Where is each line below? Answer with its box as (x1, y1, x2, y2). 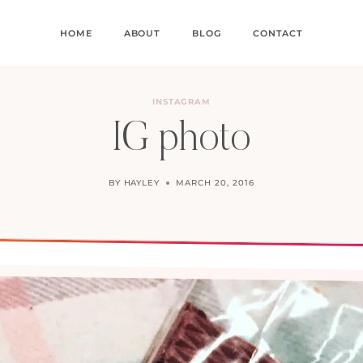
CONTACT (253, 27, 303, 39)
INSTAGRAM (152, 96, 211, 107)
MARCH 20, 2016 (176, 177, 254, 188)
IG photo (112, 120, 251, 160)
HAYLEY (123, 177, 160, 188)
